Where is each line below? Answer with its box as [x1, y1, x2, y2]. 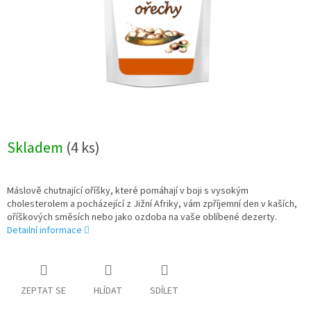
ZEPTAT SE [21, 284, 66, 299]
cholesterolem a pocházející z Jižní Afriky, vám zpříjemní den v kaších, [7, 197, 297, 212]
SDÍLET [150, 284, 178, 299]
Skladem [7, 137, 66, 160]
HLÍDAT [94, 284, 122, 299]
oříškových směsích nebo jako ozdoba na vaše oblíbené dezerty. [7, 210, 277, 225]
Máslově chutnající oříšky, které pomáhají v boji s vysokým [7, 184, 249, 199]
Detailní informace [7, 224, 82, 238]
